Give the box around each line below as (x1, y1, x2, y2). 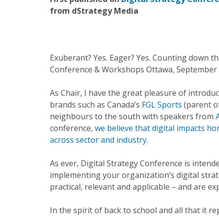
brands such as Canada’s (50, 99, 140, 110)
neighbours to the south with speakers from (50, 111, 214, 122)
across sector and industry (50, 134, 147, 145)
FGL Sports (142, 99, 182, 110)
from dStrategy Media (50, 5, 138, 16)
